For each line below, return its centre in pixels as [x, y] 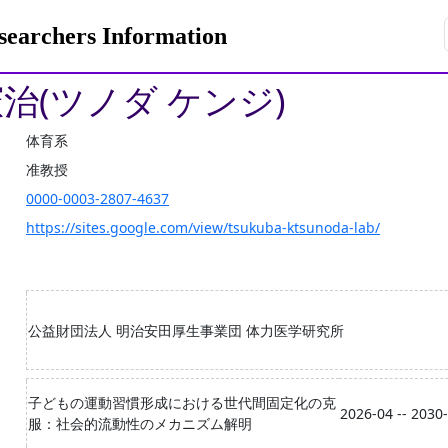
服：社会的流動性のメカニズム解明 [140, 423]
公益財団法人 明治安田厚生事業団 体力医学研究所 [186, 330]
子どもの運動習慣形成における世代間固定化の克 [182, 402]
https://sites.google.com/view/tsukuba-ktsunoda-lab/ [203, 227]
